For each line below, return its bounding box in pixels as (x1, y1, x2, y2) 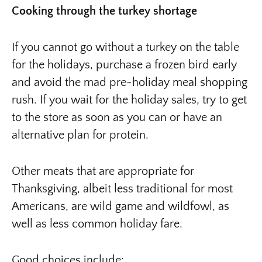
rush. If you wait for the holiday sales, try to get (12, 93, 247, 106)
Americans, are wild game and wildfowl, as (12, 199, 229, 213)
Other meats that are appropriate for (12, 164, 194, 178)
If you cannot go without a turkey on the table (12, 40, 239, 54)
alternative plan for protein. (12, 128, 149, 142)
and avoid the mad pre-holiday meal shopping (12, 75, 247, 89)
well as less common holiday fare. (12, 217, 182, 230)
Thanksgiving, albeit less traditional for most (12, 182, 233, 195)
